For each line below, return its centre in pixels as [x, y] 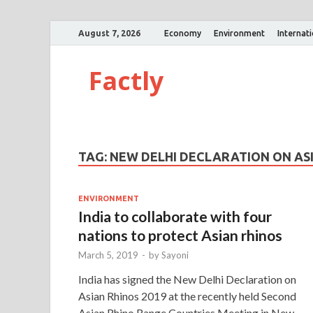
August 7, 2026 [109, 33]
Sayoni [175, 255]
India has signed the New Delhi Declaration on [187, 279]
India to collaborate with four [175, 216]
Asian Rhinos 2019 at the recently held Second [187, 296]
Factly [126, 81]
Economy [183, 33]
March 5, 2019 [108, 255]
